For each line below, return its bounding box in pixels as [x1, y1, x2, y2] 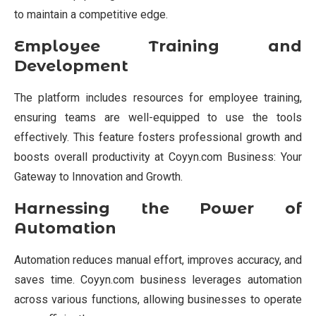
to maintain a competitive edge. [14, 7, 168, 21]
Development [14, 56, 128, 75]
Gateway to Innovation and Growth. [14, 169, 183, 183]
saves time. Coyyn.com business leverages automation [14, 272, 302, 286]
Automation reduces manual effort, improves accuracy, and [14, 253, 302, 267]
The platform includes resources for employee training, [14, 90, 302, 104]
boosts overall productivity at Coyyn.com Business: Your [14, 150, 302, 164]
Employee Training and [14, 36, 302, 56]
